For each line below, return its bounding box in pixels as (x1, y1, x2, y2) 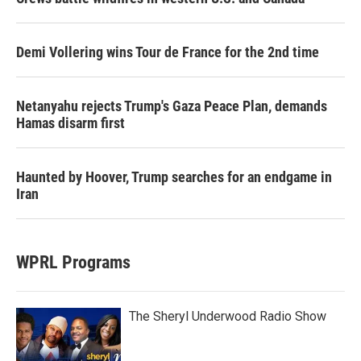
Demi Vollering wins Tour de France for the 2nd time (16, 44, 319, 60)
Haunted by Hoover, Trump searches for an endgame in (16, 168, 332, 185)
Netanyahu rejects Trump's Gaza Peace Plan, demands (16, 98, 327, 114)
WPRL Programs (16, 252, 131, 272)
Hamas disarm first (16, 114, 125, 131)
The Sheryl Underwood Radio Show (129, 309, 326, 324)
